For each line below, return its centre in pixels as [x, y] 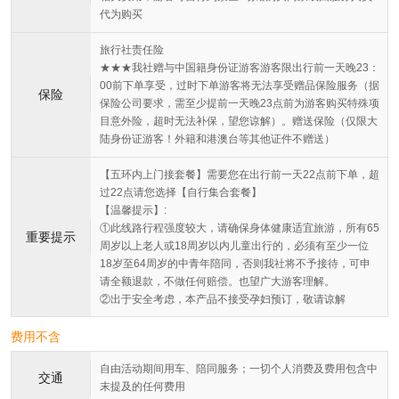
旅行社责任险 [132, 50]
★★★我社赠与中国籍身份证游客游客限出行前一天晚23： [240, 68]
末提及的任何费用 [142, 387]
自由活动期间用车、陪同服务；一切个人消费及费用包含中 [239, 369]
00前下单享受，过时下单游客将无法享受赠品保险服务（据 [240, 86]
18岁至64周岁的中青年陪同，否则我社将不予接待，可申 [235, 264]
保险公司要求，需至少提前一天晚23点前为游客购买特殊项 [240, 104]
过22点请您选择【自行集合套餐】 [181, 193]
